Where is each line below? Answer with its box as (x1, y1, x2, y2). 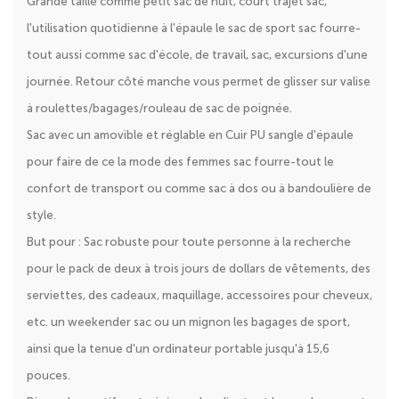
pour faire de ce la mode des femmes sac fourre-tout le (27, 155, 334, 168)
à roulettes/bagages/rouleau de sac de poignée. (27, 102, 292, 115)
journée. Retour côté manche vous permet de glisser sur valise (27, 75, 370, 88)
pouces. (27, 369, 70, 382)
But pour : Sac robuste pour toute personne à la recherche (27, 235, 351, 248)
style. (27, 208, 56, 222)
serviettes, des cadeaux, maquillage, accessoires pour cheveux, (27, 289, 372, 302)
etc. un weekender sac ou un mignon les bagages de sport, (27, 315, 350, 329)
